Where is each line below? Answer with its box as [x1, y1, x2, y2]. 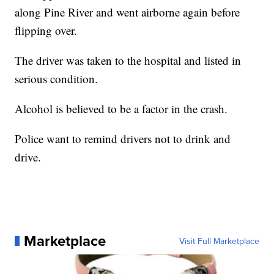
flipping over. [15, 23, 78, 39]
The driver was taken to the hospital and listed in [15, 53, 242, 68]
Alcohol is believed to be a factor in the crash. [15, 101, 228, 117]
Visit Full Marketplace [179, 235, 259, 248]
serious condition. [15, 71, 98, 87]
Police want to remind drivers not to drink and [15, 131, 231, 147]
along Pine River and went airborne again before [15, 4, 240, 20]
